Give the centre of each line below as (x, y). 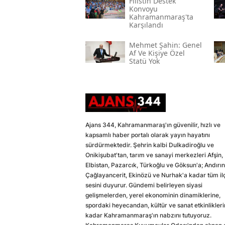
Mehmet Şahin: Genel (165, 45)
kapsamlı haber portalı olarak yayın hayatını (148, 135)
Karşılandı (146, 25)
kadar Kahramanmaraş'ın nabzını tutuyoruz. (148, 215)
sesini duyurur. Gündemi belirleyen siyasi (144, 185)
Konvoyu (143, 9)
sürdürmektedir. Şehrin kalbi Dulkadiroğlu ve (150, 145)
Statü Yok (144, 61)
